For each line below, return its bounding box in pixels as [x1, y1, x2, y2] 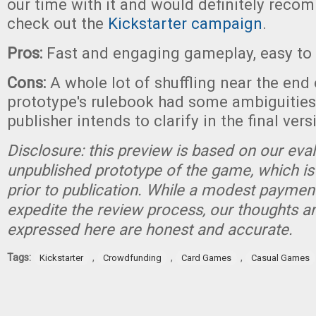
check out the [7, 14, 108, 32]
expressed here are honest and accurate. [7, 220, 293, 238]
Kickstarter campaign [108, 14, 262, 32]
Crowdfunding [103, 253, 162, 263]
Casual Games [251, 253, 310, 263]
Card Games [181, 253, 231, 263]
